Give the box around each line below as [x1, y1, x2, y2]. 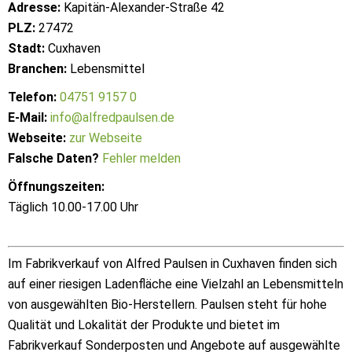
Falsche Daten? [8, 151, 99, 166]
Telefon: [8, 90, 57, 104]
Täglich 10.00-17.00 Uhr [8, 200, 138, 214]
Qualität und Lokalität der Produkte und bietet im [8, 317, 280, 332]
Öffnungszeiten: [8, 179, 104, 194]
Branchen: [8, 61, 67, 76]
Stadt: [8, 41, 45, 56]
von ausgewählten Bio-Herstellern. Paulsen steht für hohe [8, 297, 327, 312]
